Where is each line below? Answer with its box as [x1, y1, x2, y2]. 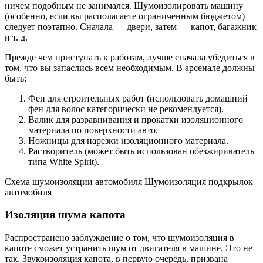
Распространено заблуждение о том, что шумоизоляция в [5, 232, 234, 243]
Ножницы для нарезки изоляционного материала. [28, 135, 228, 146]
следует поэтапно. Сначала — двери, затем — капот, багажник [5, 21, 257, 32]
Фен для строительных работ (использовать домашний [28, 93, 248, 103]
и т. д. [5, 32, 28, 42]
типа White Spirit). [28, 156, 99, 167]
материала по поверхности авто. [28, 124, 158, 135]
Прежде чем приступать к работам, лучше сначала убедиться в [5, 52, 255, 62]
